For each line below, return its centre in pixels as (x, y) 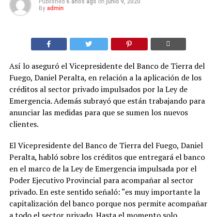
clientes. (24, 124)
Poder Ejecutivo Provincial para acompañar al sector (101, 180)
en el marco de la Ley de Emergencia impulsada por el (103, 168)
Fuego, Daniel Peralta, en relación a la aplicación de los (105, 77)
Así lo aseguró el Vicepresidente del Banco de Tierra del (107, 66)
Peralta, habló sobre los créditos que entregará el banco (107, 157)
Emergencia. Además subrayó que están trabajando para (107, 101)
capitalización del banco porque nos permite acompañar (108, 203)
